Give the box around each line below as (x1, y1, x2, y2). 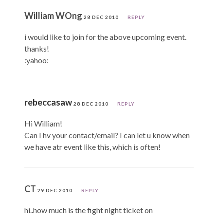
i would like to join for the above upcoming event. (24, 32, 186, 42)
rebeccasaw (24, 97, 72, 108)
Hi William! (24, 119, 62, 128)
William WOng (24, 10, 84, 21)
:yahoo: (24, 55, 49, 65)
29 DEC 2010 (37, 187, 73, 194)
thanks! (24, 44, 49, 54)
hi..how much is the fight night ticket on (24, 205, 153, 215)
